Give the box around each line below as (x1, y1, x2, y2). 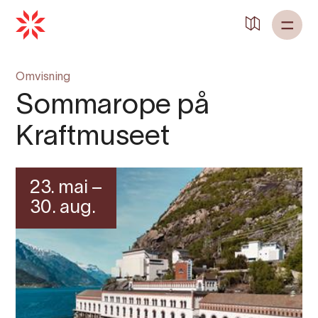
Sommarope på (16, 93, 209, 119)
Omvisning (16, 72, 71, 82)
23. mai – (30, 180, 103, 197)
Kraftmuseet (16, 124, 170, 150)
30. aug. (30, 199, 97, 216)
